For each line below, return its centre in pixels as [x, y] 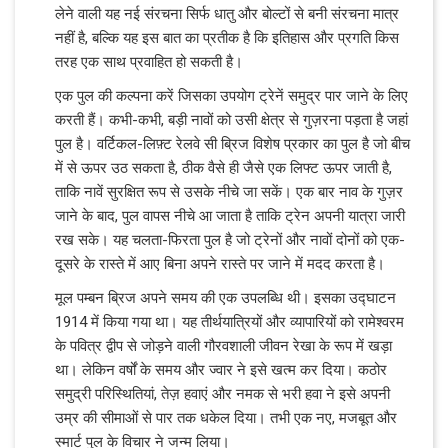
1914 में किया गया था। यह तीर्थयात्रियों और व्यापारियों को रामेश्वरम [229, 321]
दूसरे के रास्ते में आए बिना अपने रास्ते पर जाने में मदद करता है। [220, 263]
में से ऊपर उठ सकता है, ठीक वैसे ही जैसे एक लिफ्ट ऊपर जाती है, [223, 167]
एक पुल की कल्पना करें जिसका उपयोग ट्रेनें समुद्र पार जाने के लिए [231, 95]
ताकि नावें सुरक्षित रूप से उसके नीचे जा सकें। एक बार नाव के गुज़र [229, 191]
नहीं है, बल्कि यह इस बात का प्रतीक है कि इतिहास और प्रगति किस [227, 37]
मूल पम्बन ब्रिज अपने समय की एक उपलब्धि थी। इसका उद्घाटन [225, 297]
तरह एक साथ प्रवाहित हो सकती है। [149, 61]
